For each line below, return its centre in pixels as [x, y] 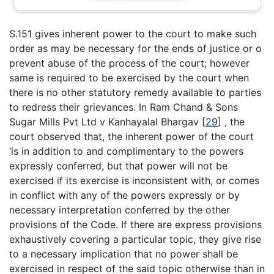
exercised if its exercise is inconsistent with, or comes [134, 181]
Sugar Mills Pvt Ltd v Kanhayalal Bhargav [106, 122]
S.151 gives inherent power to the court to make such [133, 34]
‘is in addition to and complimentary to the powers [126, 151]
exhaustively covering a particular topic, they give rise [135, 239]
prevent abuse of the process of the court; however [129, 63]
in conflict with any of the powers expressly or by [124, 195]
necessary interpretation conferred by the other [120, 210]
